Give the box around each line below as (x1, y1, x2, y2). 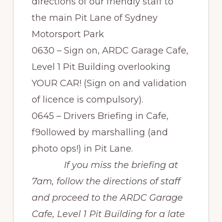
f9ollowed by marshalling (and (31, 127, 168, 138)
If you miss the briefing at (61, 160, 178, 170)
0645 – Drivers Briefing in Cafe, (31, 111, 168, 121)
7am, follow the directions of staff (31, 176, 180, 187)
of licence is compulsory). (31, 94, 143, 105)
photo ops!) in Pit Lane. (31, 143, 133, 154)
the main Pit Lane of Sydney (31, 12, 158, 23)
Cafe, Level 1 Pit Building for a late (31, 209, 185, 220)
